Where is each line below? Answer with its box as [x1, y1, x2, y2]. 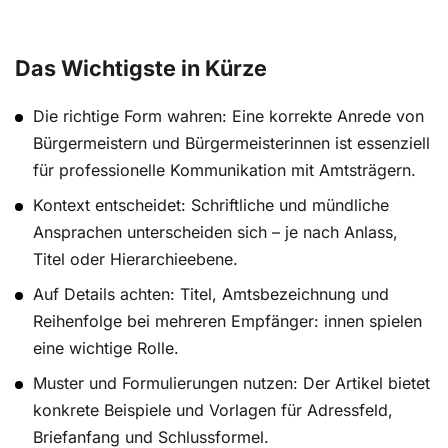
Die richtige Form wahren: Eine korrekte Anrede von [33, 106, 425, 127]
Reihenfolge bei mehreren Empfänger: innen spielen [33, 311, 423, 332]
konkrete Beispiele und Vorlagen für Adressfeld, [33, 400, 394, 421]
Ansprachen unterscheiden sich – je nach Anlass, [33, 222, 399, 243]
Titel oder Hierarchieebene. [33, 249, 239, 270]
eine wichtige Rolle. [33, 338, 180, 359]
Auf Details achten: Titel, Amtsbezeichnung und [33, 284, 390, 305]
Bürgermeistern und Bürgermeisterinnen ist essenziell [33, 133, 431, 154]
